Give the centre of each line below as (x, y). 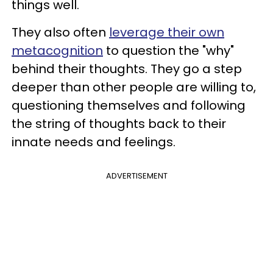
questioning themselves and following (129, 105)
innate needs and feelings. (94, 142)
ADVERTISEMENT (136, 176)
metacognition (57, 51)
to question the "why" (168, 51)
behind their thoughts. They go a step (127, 69)
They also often (60, 32)
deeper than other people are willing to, (134, 87)
